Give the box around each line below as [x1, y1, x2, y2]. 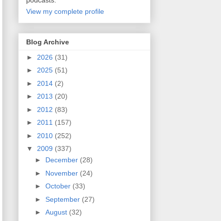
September [45, 195, 82, 203]
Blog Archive [26, 37, 69, 46]
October [45, 182, 73, 190]
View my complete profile [26, 7, 104, 16]
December [45, 156, 80, 164]
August [45, 208, 69, 217]
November [45, 169, 80, 177]
